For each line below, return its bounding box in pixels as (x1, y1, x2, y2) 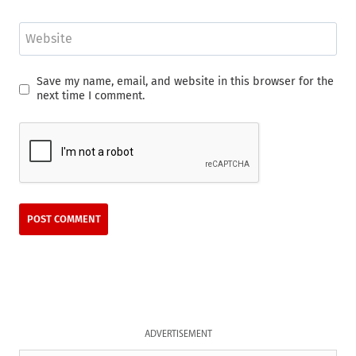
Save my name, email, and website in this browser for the (36, 75, 334, 89)
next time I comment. (36, 89, 145, 103)
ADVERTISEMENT (144, 329, 212, 339)
